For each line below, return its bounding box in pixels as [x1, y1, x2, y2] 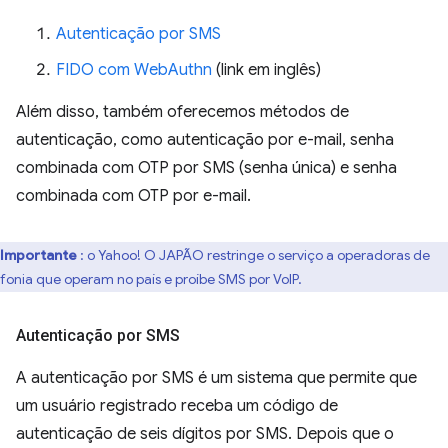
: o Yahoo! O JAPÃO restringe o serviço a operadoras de [80, 246, 430, 264]
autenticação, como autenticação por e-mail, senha [16, 130, 394, 150]
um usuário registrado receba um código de [16, 396, 338, 416]
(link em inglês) [212, 60, 321, 80]
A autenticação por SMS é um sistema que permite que [16, 368, 417, 388]
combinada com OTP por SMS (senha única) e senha [16, 158, 397, 178]
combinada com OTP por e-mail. [16, 186, 251, 206]
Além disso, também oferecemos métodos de [16, 102, 349, 122]
